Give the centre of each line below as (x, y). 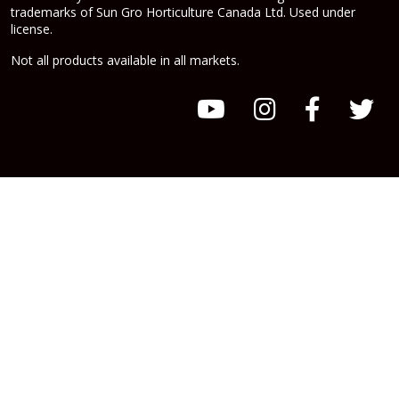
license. (32, 29)
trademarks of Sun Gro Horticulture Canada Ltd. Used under (183, 12)
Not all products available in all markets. (125, 61)
